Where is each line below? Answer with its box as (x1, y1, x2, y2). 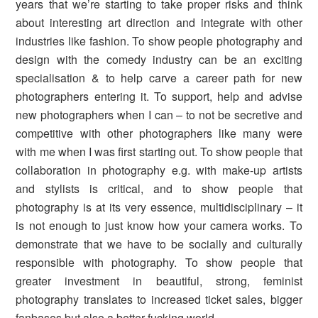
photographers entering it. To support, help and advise (16, 87, 302, 104)
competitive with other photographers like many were (16, 124, 302, 141)
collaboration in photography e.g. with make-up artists (16, 161, 302, 178)
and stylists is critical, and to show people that (16, 180, 302, 197)
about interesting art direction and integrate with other (16, 13, 302, 31)
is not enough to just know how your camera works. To (16, 216, 302, 234)
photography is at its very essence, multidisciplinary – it (16, 198, 302, 215)
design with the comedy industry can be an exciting (16, 50, 302, 67)
